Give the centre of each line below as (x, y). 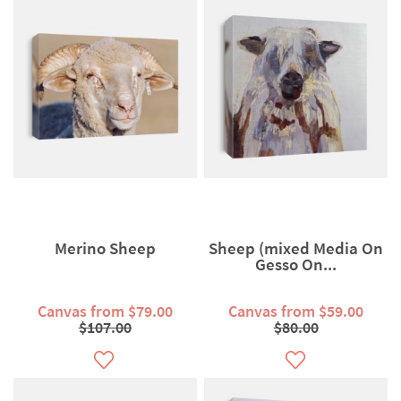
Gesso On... (296, 264)
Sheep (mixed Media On (296, 248)
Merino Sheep (105, 248)
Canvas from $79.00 (105, 311)
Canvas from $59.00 (296, 311)
